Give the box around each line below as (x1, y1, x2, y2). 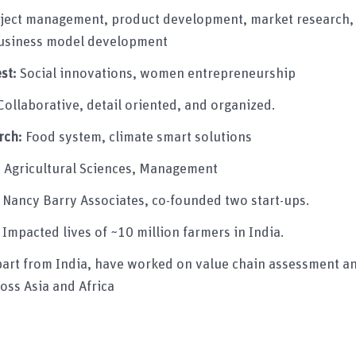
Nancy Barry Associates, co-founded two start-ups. (2, 193, 309, 208)
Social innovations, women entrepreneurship (19, 66, 296, 81)
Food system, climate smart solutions (25, 130, 252, 145)
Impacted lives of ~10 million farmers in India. (2, 225, 284, 240)
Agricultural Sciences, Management (3, 161, 218, 176)
